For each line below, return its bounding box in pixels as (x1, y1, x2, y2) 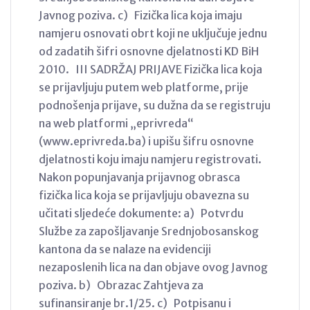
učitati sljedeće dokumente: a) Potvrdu (39, 206, 244, 220)
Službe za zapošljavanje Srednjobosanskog (39, 224, 259, 238)
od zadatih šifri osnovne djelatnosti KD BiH (39, 44, 259, 58)
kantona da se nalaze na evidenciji (39, 241, 211, 256)
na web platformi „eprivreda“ (39, 116, 194, 130)
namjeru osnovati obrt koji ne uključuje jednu (39, 26, 267, 40)
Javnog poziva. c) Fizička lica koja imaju (39, 8, 242, 22)
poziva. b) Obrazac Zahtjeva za (39, 277, 203, 292)
